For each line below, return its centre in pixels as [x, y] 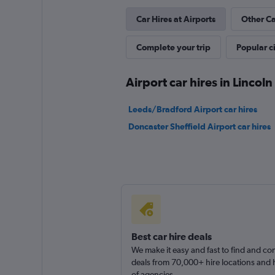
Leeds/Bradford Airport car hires [192, 109]
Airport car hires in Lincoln [199, 82]
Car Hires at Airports [176, 19]
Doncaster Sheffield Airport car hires [199, 126]
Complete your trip [173, 47]
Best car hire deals [171, 236]
